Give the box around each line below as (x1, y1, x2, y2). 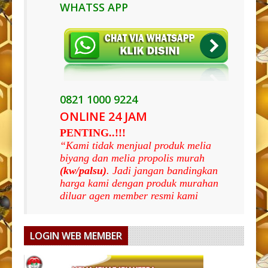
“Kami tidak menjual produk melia (60, 139, 211, 152)
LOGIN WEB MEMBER (30, 229, 122, 243)
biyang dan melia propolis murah (60, 152, 205, 165)
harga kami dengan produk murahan (60, 177, 218, 190)
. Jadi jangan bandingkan (106, 165, 218, 177)
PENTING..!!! (60, 127, 126, 139)
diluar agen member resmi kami (60, 190, 198, 202)
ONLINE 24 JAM (60, 108, 147, 125)
